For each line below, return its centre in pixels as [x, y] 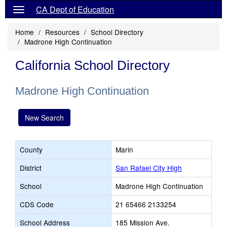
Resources [62, 32]
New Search [44, 118]
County [31, 149]
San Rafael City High [149, 168]
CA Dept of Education [75, 9]
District [31, 168]
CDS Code [37, 204]
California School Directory [92, 65]
